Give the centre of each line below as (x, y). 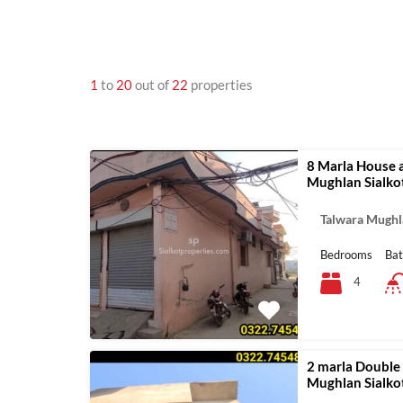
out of (153, 84)
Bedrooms (347, 254)
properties (222, 84)
